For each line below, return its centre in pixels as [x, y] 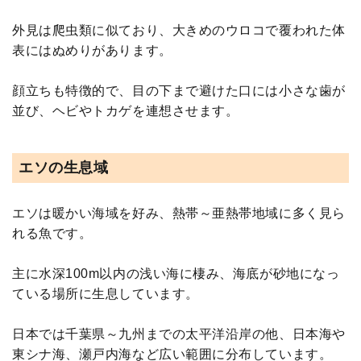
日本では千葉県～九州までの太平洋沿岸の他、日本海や [179, 334]
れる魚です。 [52, 233]
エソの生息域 [64, 167]
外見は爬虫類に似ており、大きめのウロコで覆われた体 [179, 30]
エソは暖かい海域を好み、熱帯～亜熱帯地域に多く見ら [179, 213]
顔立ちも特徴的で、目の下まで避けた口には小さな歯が [179, 90]
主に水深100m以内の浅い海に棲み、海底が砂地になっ [176, 273]
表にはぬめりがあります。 [92, 50]
